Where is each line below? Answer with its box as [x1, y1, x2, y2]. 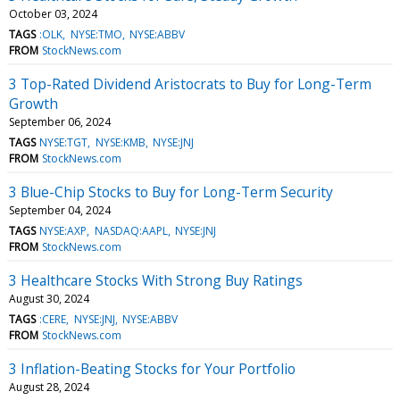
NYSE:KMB [95, 134, 146, 150]
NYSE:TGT [39, 134, 88, 150]
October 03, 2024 [9, 5, 97, 21]
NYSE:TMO [70, 26, 122, 42]
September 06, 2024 [9, 113, 111, 129]
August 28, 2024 [9, 379, 89, 395]
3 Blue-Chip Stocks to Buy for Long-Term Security [9, 181, 333, 202]
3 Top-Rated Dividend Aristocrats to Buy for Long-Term [9, 73, 371, 94]
